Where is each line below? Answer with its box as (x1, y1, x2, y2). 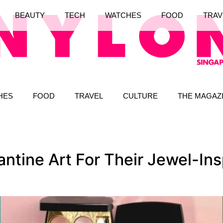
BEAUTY (14, 11, 45, 20)
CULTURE (123, 91, 158, 100)
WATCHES (105, 11, 141, 20)
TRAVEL (75, 91, 103, 100)
